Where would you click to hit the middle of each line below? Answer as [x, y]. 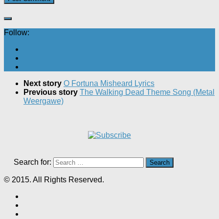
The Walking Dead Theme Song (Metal [147, 92]
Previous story [52, 92]
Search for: [33, 162]
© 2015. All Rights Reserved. [54, 180]
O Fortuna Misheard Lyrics [109, 84]
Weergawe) [44, 101]
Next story [44, 84]
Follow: [17, 33]
